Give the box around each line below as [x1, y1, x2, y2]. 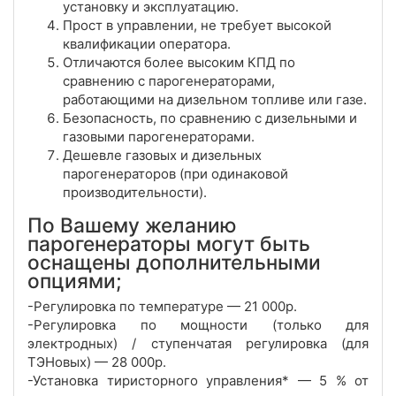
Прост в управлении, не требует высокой [63, 17, 331, 34]
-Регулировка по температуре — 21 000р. [27, 298, 297, 316]
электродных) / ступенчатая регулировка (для [27, 335, 369, 353]
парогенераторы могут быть [27, 232, 310, 256]
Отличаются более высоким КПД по [63, 54, 295, 72]
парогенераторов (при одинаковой [63, 165, 288, 183]
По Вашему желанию [27, 213, 237, 238]
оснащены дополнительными [27, 250, 321, 275]
